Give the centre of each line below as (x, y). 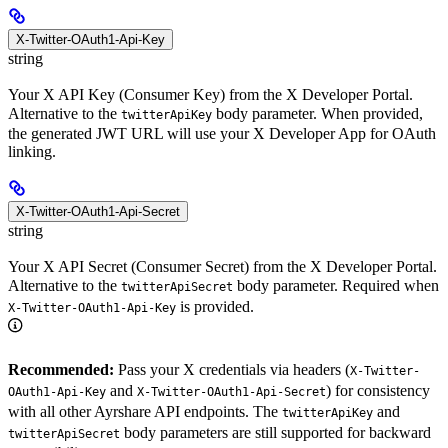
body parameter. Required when (336, 286)
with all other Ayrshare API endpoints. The (145, 412)
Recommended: (61, 370)
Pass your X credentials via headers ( (232, 370)
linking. (32, 151)
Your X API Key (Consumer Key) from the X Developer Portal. (210, 94)
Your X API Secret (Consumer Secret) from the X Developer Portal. (222, 267)
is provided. (215, 307)
